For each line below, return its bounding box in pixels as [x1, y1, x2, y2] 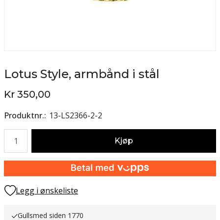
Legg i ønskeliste [16, 185, 78, 196]
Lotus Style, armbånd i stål [4, 67, 160, 81]
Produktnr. [4, 110, 44, 121]
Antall [3, 129, 25, 140]
